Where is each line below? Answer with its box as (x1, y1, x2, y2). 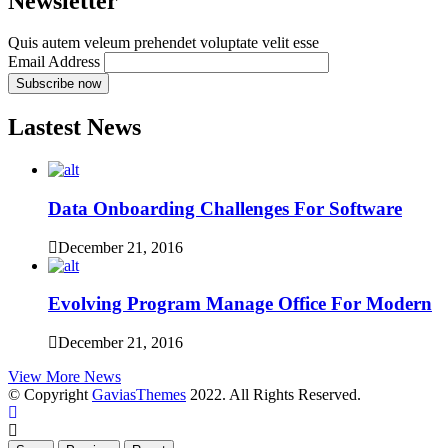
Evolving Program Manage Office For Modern (48, 293, 432, 315)
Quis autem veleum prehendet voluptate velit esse (8, 34, 319, 52)
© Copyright (8, 386, 92, 404)
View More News (8, 368, 121, 386)
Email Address (8, 53, 100, 71)
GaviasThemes (92, 386, 186, 404)
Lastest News (8, 114, 141, 141)
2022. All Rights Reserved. (186, 386, 361, 404)
